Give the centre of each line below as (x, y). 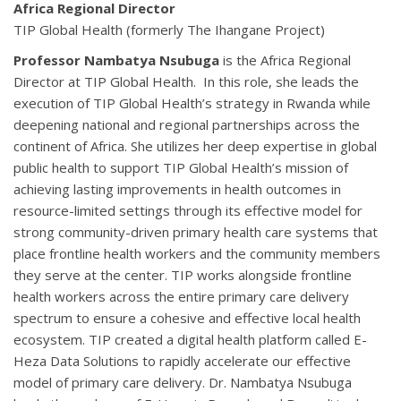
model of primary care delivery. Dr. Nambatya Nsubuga (183, 382)
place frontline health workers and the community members (197, 253)
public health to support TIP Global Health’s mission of (181, 167)
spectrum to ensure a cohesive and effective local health (187, 317)
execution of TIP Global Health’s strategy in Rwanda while (192, 102)
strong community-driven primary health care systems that (196, 231)
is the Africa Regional (287, 60)
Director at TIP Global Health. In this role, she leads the (186, 81)
